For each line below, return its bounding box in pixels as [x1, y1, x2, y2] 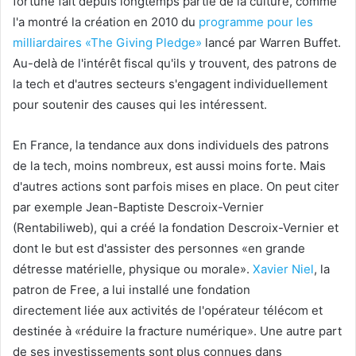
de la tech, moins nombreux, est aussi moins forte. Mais [13, 157, 326, 173]
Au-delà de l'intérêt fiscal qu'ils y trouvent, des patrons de [13, 55, 337, 71]
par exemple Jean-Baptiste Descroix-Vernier [13, 199, 264, 215]
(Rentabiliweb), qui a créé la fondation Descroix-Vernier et [13, 219, 339, 235]
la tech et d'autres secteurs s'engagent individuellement [13, 75, 327, 91]
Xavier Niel [253, 261, 314, 277]
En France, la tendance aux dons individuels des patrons [13, 137, 329, 153]
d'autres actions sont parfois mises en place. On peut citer [13, 178, 339, 194]
